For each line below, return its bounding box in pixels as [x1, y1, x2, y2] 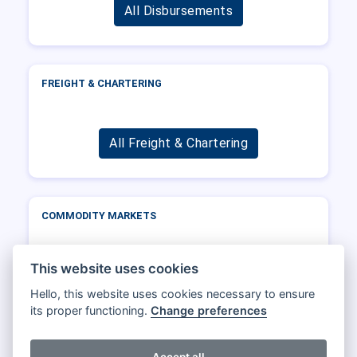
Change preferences [151, 304, 268, 318]
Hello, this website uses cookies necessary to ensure [30, 287, 316, 301]
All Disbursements [124, 2, 233, 18]
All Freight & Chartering [109, 135, 248, 151]
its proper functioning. [30, 304, 151, 318]
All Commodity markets [108, 268, 249, 284]
